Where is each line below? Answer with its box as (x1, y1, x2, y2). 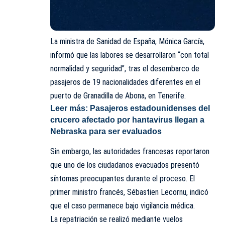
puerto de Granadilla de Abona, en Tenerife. (50, 91, 186, 101)
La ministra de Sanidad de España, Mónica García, (50, 37, 204, 47)
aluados (131, 127, 162, 136)
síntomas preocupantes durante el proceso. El (50, 174, 195, 184)
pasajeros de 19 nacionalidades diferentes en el (50, 77, 200, 87)
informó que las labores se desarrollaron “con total (50, 50, 209, 60)
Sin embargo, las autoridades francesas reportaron (50, 147, 209, 157)
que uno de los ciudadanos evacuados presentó (50, 160, 199, 170)
